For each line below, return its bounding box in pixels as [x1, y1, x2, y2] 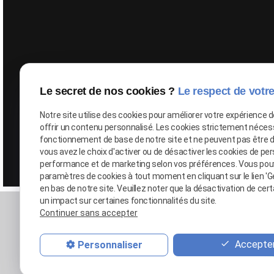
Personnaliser [77, 239, 143, 251]
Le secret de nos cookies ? [40, 84, 178, 97]
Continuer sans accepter [40, 208, 138, 218]
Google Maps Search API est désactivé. [120, 76, 247, 86]
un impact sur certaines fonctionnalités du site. [40, 195, 217, 206]
